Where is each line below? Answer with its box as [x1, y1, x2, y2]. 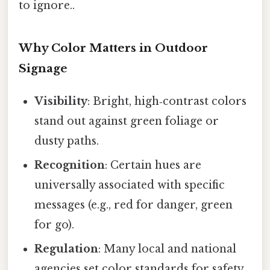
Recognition [34, 158, 105, 172]
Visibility [34, 94, 88, 108]
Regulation [34, 242, 99, 256]
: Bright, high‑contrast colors [87, 94, 247, 108]
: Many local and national [98, 242, 237, 256]
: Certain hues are [105, 158, 202, 172]
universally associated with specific [34, 178, 225, 192]
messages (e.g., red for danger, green [34, 198, 233, 212]
